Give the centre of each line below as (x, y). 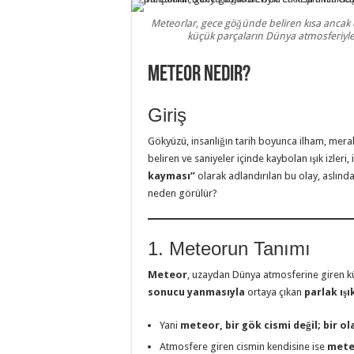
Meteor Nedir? (199, 75)
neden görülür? (183, 193)
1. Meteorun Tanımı (229, 248)
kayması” (171, 175)
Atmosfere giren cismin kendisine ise (243, 346)
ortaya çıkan (275, 292)
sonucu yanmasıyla (196, 292)
